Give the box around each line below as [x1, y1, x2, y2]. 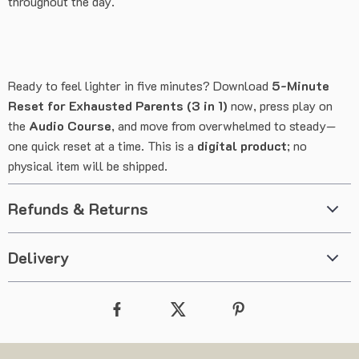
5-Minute [272, 77, 329, 94]
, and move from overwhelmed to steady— [111, 117, 336, 134]
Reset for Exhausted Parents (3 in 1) [8, 97, 228, 114]
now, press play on [228, 97, 333, 114]
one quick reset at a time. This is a [8, 137, 197, 154]
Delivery [8, 247, 70, 268]
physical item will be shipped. [8, 157, 167, 174]
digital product [197, 137, 287, 154]
